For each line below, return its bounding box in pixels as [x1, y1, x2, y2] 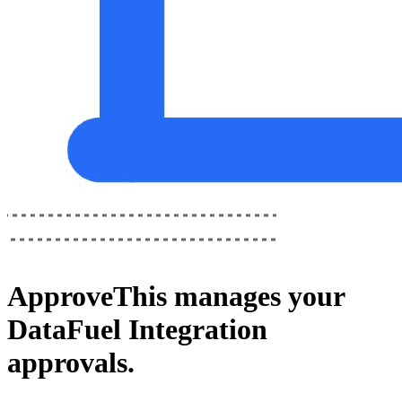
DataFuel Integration [7, 313, 267, 346]
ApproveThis [7, 280, 167, 313]
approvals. [7, 346, 135, 380]
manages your [167, 280, 345, 313]
